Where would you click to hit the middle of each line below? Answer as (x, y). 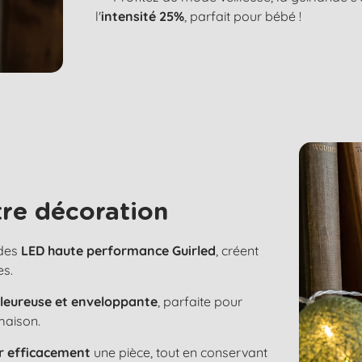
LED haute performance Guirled (118, 250)
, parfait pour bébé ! (243, 16)
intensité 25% (143, 16)
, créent (237, 250)
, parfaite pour (200, 301)
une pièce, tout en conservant (179, 352)
